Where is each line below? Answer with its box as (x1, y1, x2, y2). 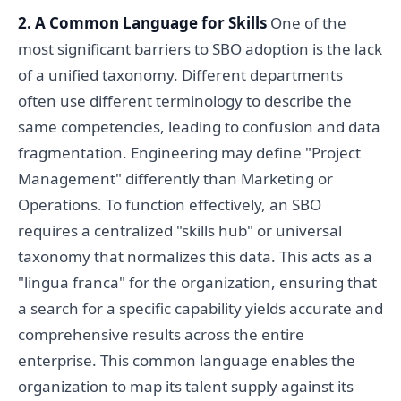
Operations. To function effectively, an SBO (18, 194, 321, 216)
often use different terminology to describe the (18, 90, 352, 112)
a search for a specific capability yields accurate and (18, 298, 383, 320)
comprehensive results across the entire (18, 324, 304, 346)
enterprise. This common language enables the (18, 350, 355, 371)
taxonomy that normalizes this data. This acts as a (18, 246, 372, 268)
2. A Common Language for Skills (18, 13, 267, 34)
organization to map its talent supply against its (18, 376, 354, 397)
